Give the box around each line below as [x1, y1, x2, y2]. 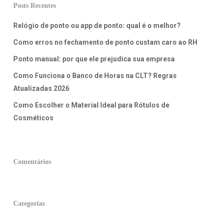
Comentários [13, 158, 51, 166]
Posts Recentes [13, 2, 56, 10]
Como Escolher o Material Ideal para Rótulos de [13, 101, 169, 110]
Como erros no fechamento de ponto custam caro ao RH [13, 38, 197, 47]
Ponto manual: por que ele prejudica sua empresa [13, 55, 175, 63]
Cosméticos [13, 114, 54, 122]
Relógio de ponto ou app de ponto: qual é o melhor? [13, 22, 181, 30]
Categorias [13, 200, 45, 208]
